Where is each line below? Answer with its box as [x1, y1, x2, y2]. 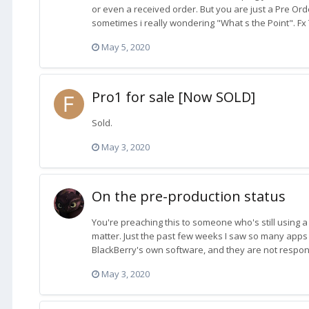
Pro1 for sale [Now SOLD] [92, 87, 255, 106]
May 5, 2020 [101, 41, 150, 54]
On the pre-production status [92, 186, 286, 206]
